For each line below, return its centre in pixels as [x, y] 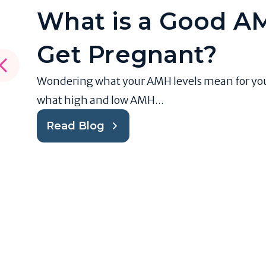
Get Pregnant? [127, 54]
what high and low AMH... [100, 100]
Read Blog [75, 126]
